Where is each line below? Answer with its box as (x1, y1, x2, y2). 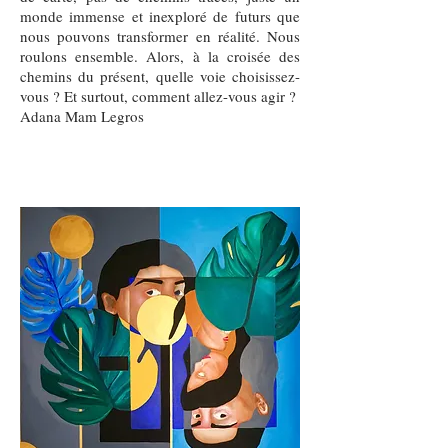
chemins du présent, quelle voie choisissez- (20, 66, 300, 86)
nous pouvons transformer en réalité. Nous (20, 26, 300, 46)
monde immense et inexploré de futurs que (20, 6, 300, 26)
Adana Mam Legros (20, 106, 144, 126)
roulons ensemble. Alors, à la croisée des (20, 46, 300, 66)
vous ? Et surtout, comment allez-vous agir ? (20, 86, 296, 106)
